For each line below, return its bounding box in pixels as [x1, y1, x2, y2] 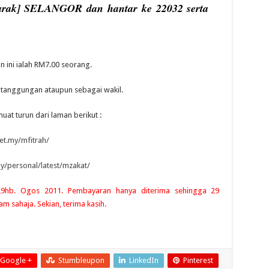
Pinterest [183, 255, 213, 265]
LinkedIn [128, 255, 159, 265]
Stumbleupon [58, 255, 104, 265]
